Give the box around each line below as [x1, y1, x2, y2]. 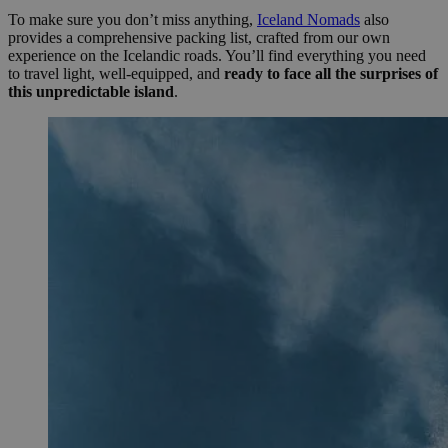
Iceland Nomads [257, 11, 360, 29]
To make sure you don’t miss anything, [8, 11, 257, 29]
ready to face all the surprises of [224, 65, 438, 83]
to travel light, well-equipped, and [8, 65, 224, 83]
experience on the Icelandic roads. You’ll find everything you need [8, 47, 426, 65]
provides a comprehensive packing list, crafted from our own [8, 29, 390, 47]
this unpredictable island [8, 83, 174, 101]
